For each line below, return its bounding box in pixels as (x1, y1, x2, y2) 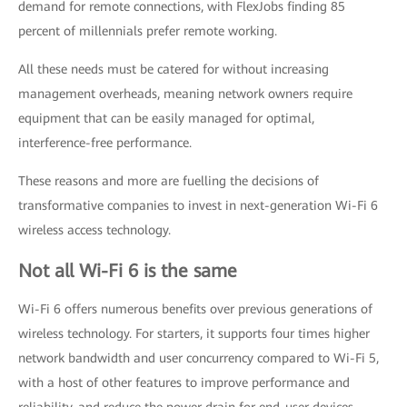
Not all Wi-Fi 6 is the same (18, 260, 237, 282)
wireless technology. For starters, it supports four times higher (18, 326, 370, 341)
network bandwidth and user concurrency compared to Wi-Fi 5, (18, 351, 379, 365)
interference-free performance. (18, 135, 192, 150)
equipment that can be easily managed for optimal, (18, 111, 314, 125)
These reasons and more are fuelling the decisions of (18, 174, 319, 188)
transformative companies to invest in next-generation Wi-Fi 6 (18, 198, 378, 213)
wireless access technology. (18, 223, 171, 237)
